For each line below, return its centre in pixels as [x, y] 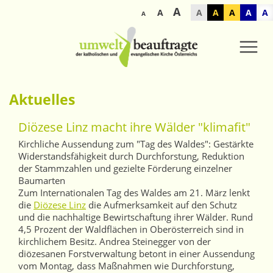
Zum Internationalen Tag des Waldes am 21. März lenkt [134, 193]
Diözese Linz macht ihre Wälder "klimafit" [134, 127]
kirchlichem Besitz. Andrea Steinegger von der [115, 241]
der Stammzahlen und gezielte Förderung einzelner [125, 168]
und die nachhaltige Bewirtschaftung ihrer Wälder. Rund [136, 217]
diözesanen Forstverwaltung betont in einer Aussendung [136, 253]
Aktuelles [42, 99]
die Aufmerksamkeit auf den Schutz [161, 205]
